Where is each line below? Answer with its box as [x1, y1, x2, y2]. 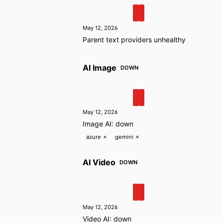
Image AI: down [83, 119, 133, 128]
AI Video [83, 157, 115, 168]
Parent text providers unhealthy [83, 35, 186, 44]
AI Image [83, 62, 116, 73]
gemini [114, 133, 133, 140]
